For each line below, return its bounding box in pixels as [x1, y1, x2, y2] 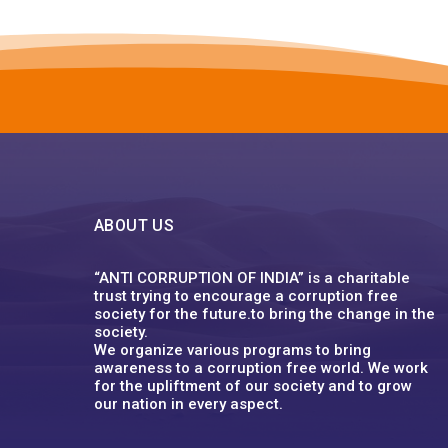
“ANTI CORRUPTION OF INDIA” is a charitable [94, 268, 411, 287]
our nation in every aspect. [94, 394, 284, 413]
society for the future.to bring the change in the [94, 304, 436, 323]
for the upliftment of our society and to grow [94, 376, 413, 395]
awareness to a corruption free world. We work [94, 358, 429, 377]
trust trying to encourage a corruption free [94, 286, 399, 305]
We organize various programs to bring [94, 340, 372, 359]
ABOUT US [94, 216, 175, 236]
